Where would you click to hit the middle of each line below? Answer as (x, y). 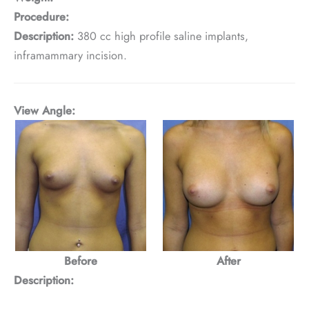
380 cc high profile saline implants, (161, 36)
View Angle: (44, 110)
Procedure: (41, 16)
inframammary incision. (70, 55)
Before (81, 260)
